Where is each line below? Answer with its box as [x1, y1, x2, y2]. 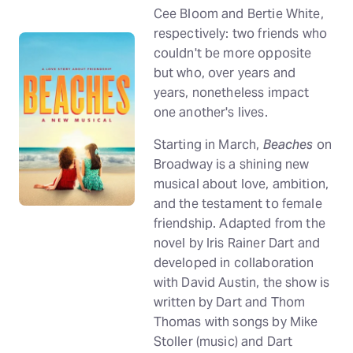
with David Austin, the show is [153, 274, 330, 291]
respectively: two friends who [153, 25, 328, 42]
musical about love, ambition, [153, 176, 329, 192]
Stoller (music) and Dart [153, 333, 293, 350]
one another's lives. [153, 104, 268, 121]
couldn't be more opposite [153, 45, 312, 61]
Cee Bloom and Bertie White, [153, 6, 324, 22]
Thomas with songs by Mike [153, 314, 318, 330]
